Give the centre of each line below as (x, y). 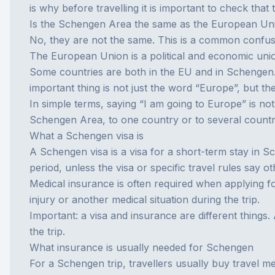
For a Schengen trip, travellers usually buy (131, 263)
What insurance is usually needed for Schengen (141, 247)
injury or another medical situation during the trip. (145, 199)
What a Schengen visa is (87, 136)
